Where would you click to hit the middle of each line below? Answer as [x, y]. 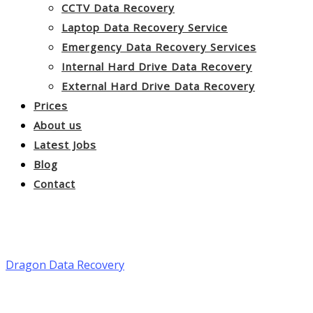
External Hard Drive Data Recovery [158, 86]
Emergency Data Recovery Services [159, 47]
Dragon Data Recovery [65, 264]
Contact [54, 184]
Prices [51, 105]
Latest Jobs [65, 145]
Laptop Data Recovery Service [145, 27]
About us [58, 125]
